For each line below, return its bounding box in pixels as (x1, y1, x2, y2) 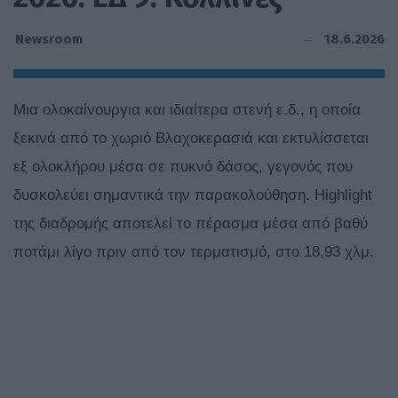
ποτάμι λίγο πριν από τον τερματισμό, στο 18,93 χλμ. (13, 243, 374, 261)
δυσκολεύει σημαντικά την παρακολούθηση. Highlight (13, 187, 372, 204)
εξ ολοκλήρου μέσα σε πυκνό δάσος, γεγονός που (13, 158, 353, 176)
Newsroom (15, 31, 83, 48)
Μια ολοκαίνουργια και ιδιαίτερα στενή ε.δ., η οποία (13, 101, 361, 119)
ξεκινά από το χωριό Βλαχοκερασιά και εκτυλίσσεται (13, 130, 369, 147)
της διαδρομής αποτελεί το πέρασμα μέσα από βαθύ (13, 215, 368, 233)
